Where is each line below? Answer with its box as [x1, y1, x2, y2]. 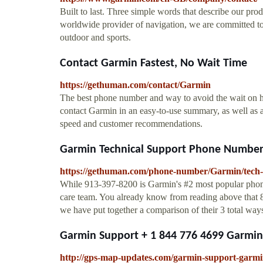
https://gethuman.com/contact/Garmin [60, 79, 211, 90]
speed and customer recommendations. [60, 118, 203, 129]
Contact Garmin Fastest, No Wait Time [60, 57, 247, 69]
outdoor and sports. [60, 32, 131, 42]
